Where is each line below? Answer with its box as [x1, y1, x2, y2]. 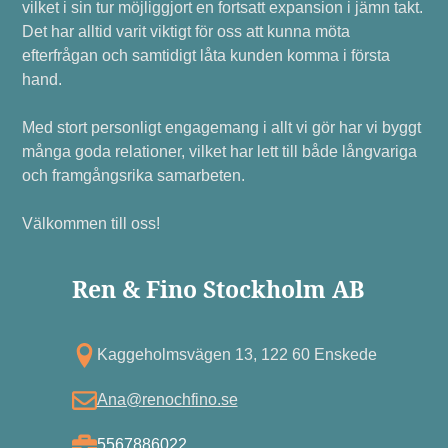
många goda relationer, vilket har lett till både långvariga [22, 142, 418, 160]
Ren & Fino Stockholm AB [71, 272, 364, 305]
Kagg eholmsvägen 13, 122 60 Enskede [96, 346, 377, 364]
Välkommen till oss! [22, 214, 161, 232]
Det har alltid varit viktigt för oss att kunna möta [22, 22, 351, 40]
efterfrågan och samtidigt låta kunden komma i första [22, 46, 391, 64]
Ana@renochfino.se [96, 391, 238, 409]
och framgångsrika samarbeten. [22, 166, 246, 184]
